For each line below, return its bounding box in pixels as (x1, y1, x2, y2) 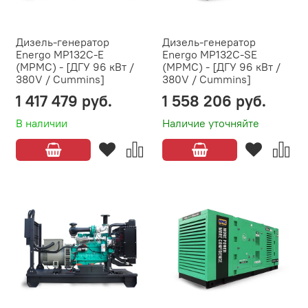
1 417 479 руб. (16, 91, 112, 111)
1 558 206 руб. (162, 91, 266, 111)
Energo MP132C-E (16, 47, 104, 62)
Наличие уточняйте (162, 116, 259, 131)
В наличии (16, 116, 67, 131)
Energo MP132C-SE (162, 47, 257, 62)
